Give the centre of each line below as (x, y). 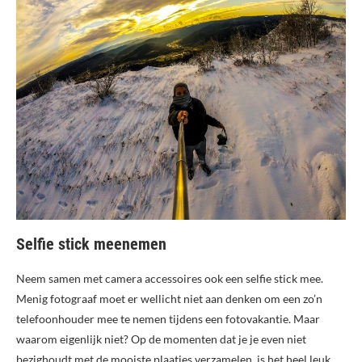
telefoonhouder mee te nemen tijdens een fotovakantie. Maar (168, 319)
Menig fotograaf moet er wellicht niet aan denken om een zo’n (169, 299)
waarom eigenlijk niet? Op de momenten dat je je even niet (161, 339)
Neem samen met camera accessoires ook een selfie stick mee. (170, 279)
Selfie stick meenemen (91, 244)
